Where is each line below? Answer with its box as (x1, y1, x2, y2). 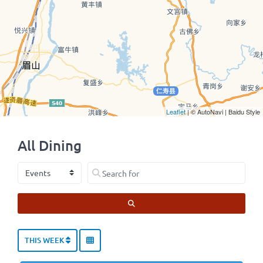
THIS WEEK (25, 235, 66, 246)
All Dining (18, 136, 82, 154)
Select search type (17, 163, 85, 173)
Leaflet (166, 107, 186, 116)
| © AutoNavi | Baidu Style (186, 107, 260, 116)
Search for (87, 163, 124, 173)
